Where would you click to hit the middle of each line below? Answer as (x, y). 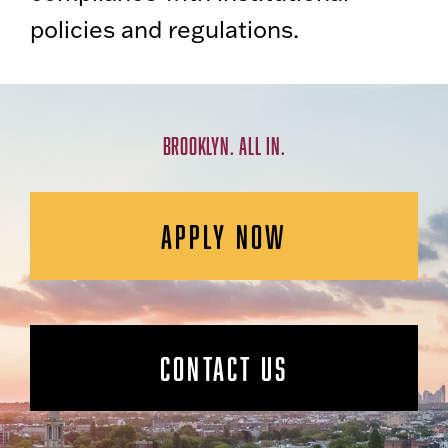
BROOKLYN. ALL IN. (224, 146)
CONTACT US (224, 368)
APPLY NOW (224, 236)
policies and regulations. (164, 29)
